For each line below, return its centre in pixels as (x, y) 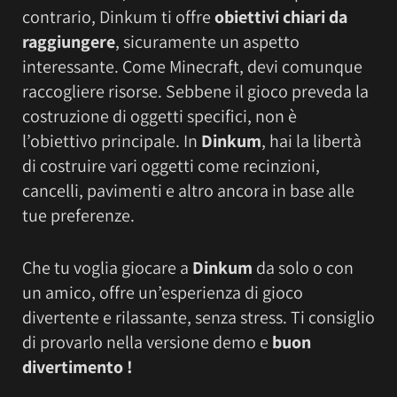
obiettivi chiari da (281, 17)
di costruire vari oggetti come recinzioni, (171, 166)
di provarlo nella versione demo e (147, 342)
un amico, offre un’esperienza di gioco (163, 292)
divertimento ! (78, 366)
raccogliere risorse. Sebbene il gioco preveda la (195, 92)
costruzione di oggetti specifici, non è (160, 117)
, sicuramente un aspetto (207, 42)
